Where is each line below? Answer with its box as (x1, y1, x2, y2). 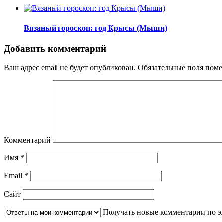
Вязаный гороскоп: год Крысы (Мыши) (24, 23, 167, 32)
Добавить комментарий (4, 43, 106, 54)
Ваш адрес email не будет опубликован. (4, 63, 136, 72)
